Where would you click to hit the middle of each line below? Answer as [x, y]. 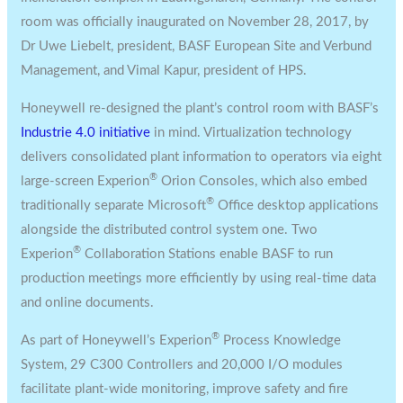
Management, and [74, 70]
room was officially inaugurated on [125, 22]
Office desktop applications [297, 205]
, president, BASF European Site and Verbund [242, 46]
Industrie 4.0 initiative [86, 132]
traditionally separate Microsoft [114, 205]
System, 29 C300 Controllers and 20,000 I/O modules [182, 364]
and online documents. [88, 302]
